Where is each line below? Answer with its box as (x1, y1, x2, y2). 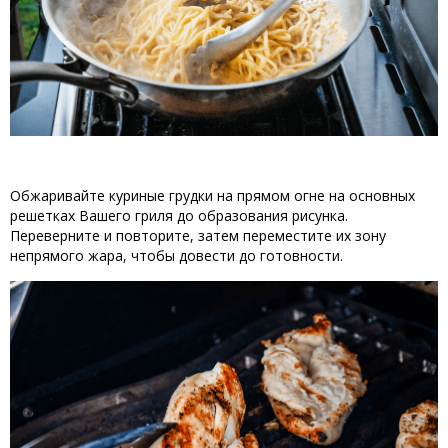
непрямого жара (10, 246, 123, 266)
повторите (116, 226, 190, 246)
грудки (169, 186, 213, 206)
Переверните (10, 226, 100, 246)
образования (194, 206, 292, 226)
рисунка (292, 206, 345, 226)
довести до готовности (179, 246, 340, 266)
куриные (109, 186, 165, 206)
